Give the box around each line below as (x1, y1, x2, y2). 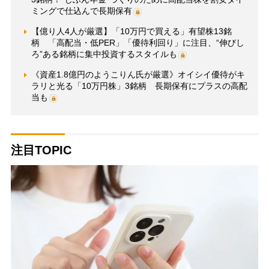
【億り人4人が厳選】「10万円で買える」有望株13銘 (31, 26, 232, 36)
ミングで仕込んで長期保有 (31, 6, 132, 16)
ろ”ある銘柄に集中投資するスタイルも (31, 49, 177, 59)
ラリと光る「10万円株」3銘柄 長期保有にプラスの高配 (31, 81, 247, 91)
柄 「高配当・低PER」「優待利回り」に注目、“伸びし (31, 38, 244, 47)
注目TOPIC (10, 144, 71, 157)
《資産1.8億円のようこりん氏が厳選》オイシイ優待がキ (31, 70, 245, 79)
